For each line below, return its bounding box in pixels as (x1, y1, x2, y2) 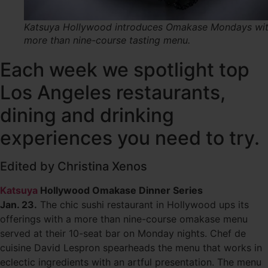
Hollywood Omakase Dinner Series (38, 184, 203, 196)
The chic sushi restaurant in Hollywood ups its (37, 199, 249, 211)
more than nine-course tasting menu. (24, 34, 190, 46)
